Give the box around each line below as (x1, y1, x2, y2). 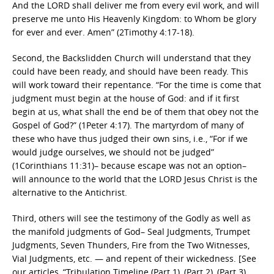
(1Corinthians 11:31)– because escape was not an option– (12, 160, 246, 171)
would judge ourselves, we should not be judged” (12, 146, 214, 158)
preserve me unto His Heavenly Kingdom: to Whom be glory (12, 13, 256, 24)
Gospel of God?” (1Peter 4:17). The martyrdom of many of (12, 119, 244, 131)
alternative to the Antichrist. (12, 187, 127, 198)
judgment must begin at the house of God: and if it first (12, 92, 239, 104)
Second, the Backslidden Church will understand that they (12, 52, 251, 64)
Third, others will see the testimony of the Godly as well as (12, 212, 251, 224)
